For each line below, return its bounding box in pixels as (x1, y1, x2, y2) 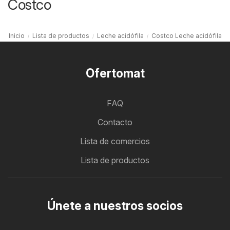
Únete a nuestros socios (47, 198, 183, 213)
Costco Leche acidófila (151, 31, 222, 40)
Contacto (98, 117, 132, 127)
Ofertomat (85, 66, 145, 81)
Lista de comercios (80, 136, 150, 146)
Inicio (8, 31, 25, 40)
